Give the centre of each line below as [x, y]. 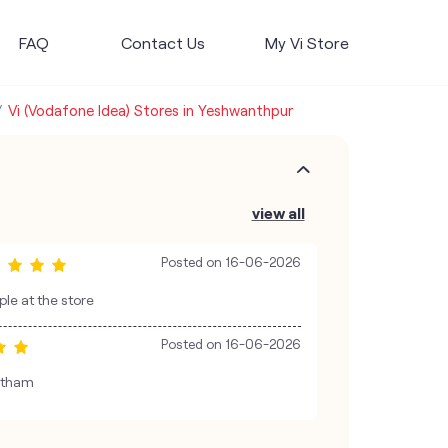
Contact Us [162, 42]
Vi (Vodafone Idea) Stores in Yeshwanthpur [150, 110]
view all [278, 212]
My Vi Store [306, 42]
